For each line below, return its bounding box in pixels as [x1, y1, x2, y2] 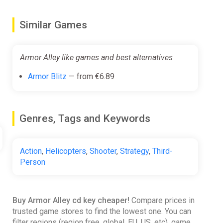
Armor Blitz [27, 71, 67, 81]
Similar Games [19, 18, 87, 31]
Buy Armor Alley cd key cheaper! [12, 195, 129, 205]
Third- [152, 146, 173, 156]
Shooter [89, 146, 116, 156]
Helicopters [45, 146, 86, 156]
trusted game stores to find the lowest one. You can [12, 206, 191, 216]
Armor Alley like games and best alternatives [19, 52, 173, 62]
